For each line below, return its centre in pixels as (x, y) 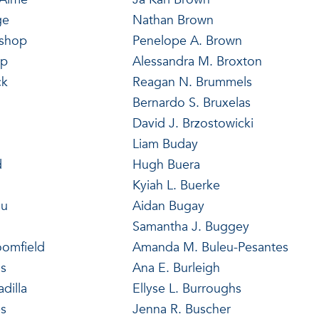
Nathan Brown (173, 20)
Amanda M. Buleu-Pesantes (210, 247)
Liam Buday (165, 144)
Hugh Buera (166, 164)
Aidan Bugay (168, 206)
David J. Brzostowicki (193, 123)
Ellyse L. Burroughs (187, 288)
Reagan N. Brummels (192, 82)
